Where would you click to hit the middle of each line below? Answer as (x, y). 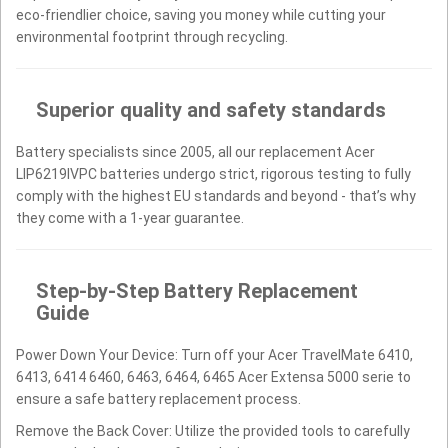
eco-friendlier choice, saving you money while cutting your (201, 15)
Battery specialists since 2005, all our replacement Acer (195, 152)
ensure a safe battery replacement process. (158, 399)
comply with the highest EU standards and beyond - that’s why (216, 196)
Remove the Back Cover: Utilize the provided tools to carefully (213, 431)
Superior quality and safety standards (211, 110)
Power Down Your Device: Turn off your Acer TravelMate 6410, (214, 355)
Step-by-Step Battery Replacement (197, 291)
